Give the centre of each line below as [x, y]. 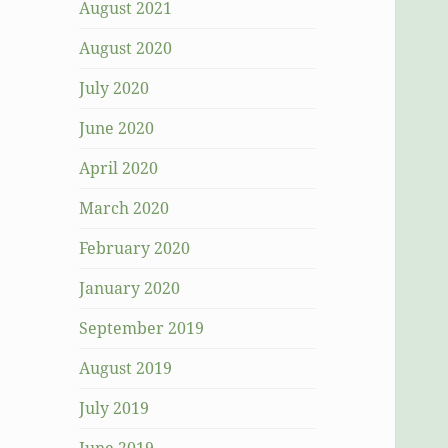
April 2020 [119, 168]
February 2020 [135, 248]
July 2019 [114, 408]
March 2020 [124, 208]
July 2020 [114, 88]
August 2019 [126, 368]
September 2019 [142, 328]
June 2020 [117, 128]
